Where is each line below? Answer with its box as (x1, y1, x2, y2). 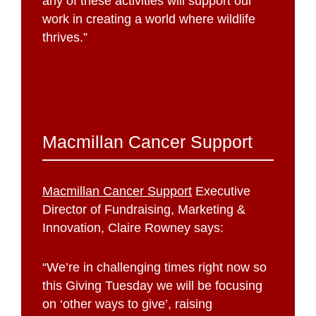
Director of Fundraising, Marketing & (42, 202, 245, 217)
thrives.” (42, 30, 87, 44)
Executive (192, 183, 250, 198)
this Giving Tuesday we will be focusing (42, 278, 262, 293)
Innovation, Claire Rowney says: (42, 220, 224, 235)
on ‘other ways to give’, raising (42, 296, 212, 311)
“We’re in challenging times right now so (42, 260, 267, 274)
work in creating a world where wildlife (42, 11, 255, 26)
